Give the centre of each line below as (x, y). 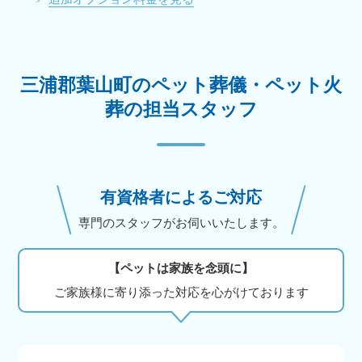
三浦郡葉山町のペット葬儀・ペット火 (181, 85)
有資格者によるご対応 (181, 197)
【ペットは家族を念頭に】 (181, 267)
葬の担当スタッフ (181, 109)
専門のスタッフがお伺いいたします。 (181, 222)
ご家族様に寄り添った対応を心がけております (181, 292)
